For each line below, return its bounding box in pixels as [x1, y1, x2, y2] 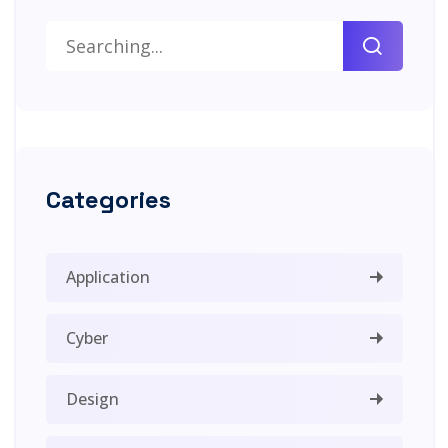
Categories [45, 183, 171, 215]
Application [65, 265, 150, 288]
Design [65, 387, 119, 410]
